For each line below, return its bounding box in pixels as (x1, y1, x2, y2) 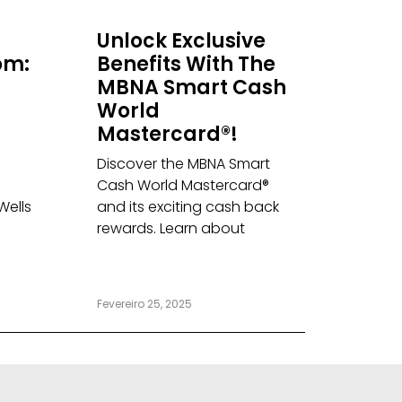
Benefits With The (97, 50, 276, 79)
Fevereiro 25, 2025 (97, 296, 193, 312)
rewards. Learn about (97, 218, 246, 240)
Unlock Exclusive (97, 27, 267, 56)
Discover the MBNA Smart (97, 153, 271, 175)
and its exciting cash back (97, 197, 280, 218)
